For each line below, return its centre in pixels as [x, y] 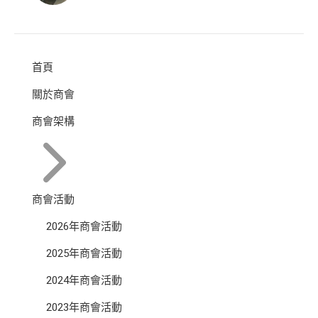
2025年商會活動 [84, 253]
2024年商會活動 [84, 280]
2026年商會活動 [84, 226]
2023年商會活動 [84, 307]
